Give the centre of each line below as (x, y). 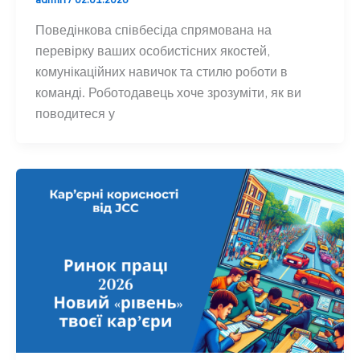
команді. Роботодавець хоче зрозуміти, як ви (168, 92)
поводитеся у (75, 113)
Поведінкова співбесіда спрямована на (153, 29)
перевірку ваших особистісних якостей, (152, 50)
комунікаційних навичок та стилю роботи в (161, 71)
